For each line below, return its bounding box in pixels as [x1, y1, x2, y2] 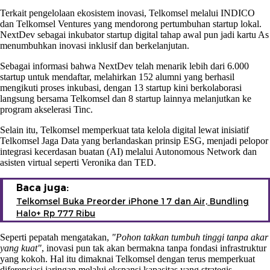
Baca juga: [16, 181, 69, 193]
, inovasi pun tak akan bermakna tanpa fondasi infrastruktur [42, 242, 266, 253]
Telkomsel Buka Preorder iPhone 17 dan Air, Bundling [16, 195, 249, 207]
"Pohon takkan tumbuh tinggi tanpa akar [111, 231, 268, 242]
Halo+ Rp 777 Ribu [16, 207, 95, 219]
